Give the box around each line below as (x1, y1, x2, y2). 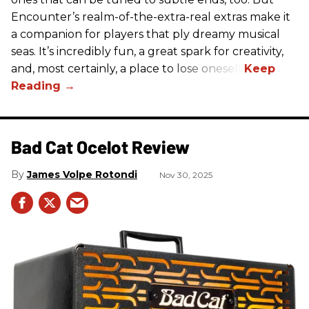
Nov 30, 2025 (159, 170, 212, 181)
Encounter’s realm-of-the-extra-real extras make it (11, 10, 290, 24)
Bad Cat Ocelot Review (11, 136, 190, 158)
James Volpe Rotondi (27, 168, 137, 181)
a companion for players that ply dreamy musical (11, 28, 280, 41)
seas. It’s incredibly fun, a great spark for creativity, (11, 45, 283, 59)
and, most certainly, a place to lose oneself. (11, 62, 244, 76)
